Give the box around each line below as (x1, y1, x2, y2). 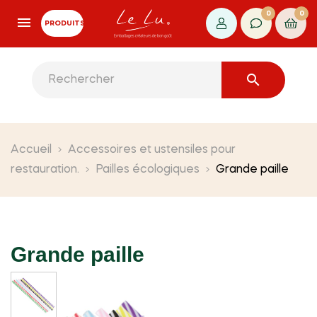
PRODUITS (45, 20, 85, 28)
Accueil (11, 144, 52, 156)
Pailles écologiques (96, 163, 200, 175)
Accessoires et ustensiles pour (68, 144, 236, 156)
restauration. (11, 163, 79, 175)
